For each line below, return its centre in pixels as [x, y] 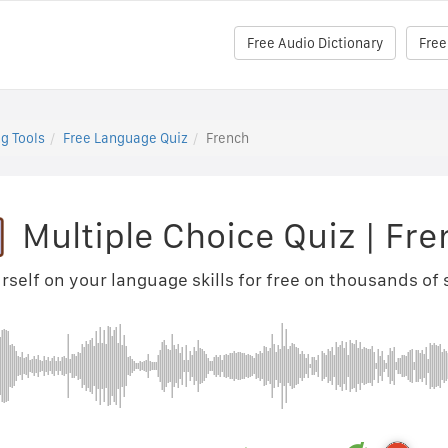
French [227, 138]
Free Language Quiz [125, 138]
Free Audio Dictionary [315, 43]
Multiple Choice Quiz [189, 235]
